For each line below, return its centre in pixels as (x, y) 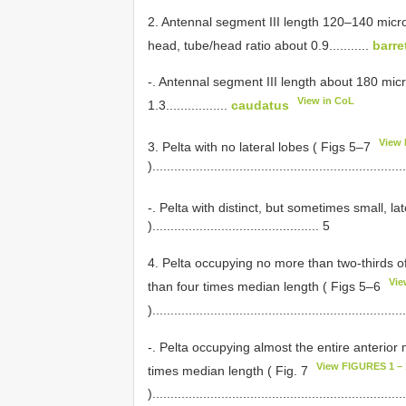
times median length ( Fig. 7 (230, 370)
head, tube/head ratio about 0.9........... (260, 45)
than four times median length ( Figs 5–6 (266, 286)
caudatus (260, 105)
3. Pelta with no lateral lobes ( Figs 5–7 (261, 146)
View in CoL (326, 101)
